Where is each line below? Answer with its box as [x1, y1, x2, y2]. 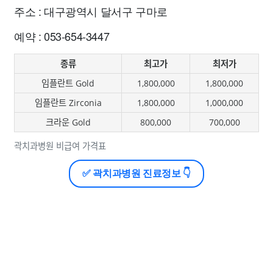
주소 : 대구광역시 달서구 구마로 [14, 3, 168, 19]
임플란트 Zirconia [34, 97, 102, 108]
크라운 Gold [45, 116, 91, 128]
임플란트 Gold [41, 77, 94, 89]
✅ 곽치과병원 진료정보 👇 [82, 168, 191, 179]
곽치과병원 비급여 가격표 [14, 140, 106, 152]
